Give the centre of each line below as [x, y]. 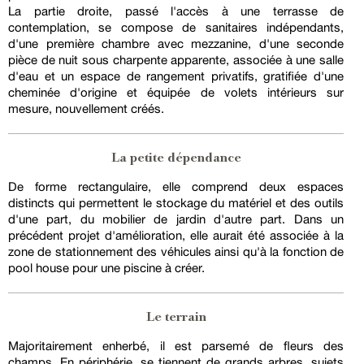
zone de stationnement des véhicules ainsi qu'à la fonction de [176, 252]
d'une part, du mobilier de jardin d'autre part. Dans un [176, 219]
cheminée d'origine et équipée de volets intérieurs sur [176, 93]
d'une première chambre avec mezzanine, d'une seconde [176, 44]
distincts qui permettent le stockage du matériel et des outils [176, 203]
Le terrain [176, 318]
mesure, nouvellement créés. [86, 109]
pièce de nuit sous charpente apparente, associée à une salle [176, 60]
